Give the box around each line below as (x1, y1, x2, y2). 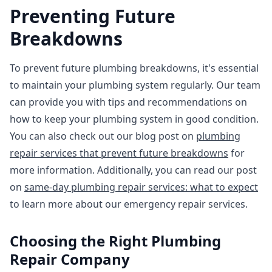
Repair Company (10, 249, 130, 269)
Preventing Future (10, 4, 175, 29)
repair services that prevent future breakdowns (10, 146, 228, 160)
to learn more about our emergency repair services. (10, 197, 248, 211)
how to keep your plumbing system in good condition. (10, 112, 259, 126)
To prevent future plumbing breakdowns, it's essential (10, 61, 259, 75)
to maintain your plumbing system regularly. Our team (10, 78, 260, 92)
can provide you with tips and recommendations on (10, 95, 247, 109)
